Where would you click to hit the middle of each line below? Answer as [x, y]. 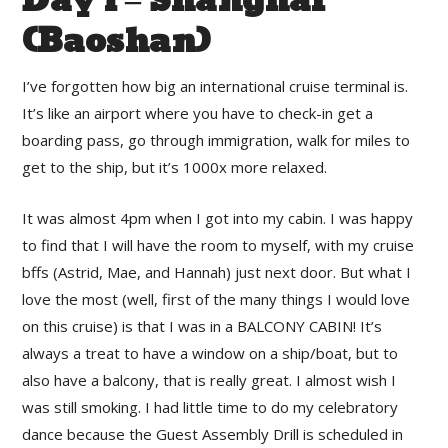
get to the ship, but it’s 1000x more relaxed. [175, 167]
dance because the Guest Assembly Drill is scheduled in [213, 434]
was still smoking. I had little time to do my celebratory [210, 407]
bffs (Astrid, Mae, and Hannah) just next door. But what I [217, 272]
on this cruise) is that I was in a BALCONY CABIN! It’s [202, 326]
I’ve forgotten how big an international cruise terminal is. [215, 86]
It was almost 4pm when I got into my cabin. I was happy [218, 218]
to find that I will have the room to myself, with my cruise [218, 245]
